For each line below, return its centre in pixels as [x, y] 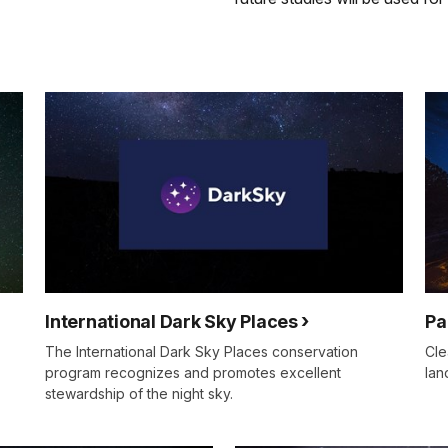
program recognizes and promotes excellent [193, 373]
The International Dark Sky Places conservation [201, 352]
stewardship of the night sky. [139, 394]
